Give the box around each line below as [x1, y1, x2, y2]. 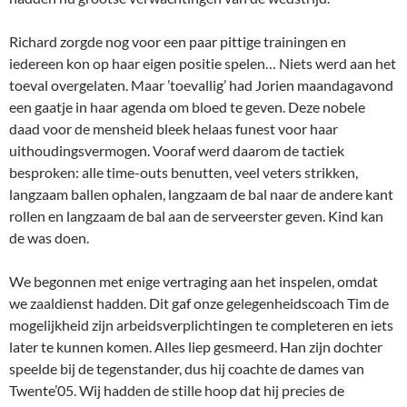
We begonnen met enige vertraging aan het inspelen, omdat [9, 273, 378, 290]
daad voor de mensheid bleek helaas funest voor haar [9, 120, 338, 137]
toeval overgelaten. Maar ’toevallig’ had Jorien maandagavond [9, 76, 393, 94]
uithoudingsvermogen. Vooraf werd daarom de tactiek [9, 142, 344, 159]
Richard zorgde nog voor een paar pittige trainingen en [9, 33, 346, 50]
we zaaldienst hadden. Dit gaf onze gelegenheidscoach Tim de [9, 294, 389, 312]
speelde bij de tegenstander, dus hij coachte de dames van [9, 360, 364, 377]
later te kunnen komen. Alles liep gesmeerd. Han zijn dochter [9, 338, 382, 355]
